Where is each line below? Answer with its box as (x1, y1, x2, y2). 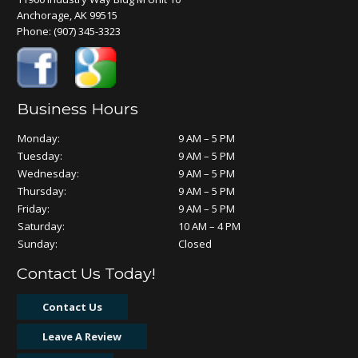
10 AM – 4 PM (178, 219, 241, 234)
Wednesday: (18, 166, 80, 181)
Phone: (17, 23, 54, 38)
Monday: (18, 131, 61, 146)
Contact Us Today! (17, 264, 157, 284)
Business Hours (17, 98, 139, 118)
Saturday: (18, 219, 66, 234)
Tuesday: (18, 149, 63, 164)
